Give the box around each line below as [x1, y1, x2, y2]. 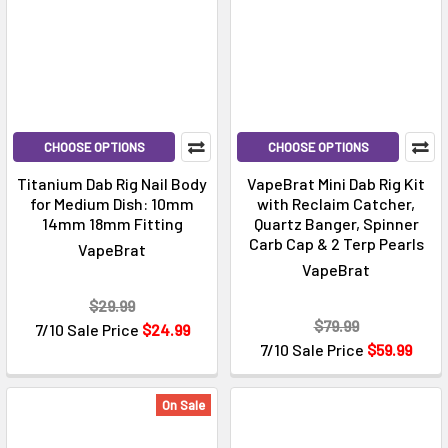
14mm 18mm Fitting [41, 214, 183, 234]
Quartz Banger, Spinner [253, 214, 419, 234]
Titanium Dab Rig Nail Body [17, 174, 207, 194]
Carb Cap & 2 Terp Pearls [248, 234, 424, 254]
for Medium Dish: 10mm [30, 194, 194, 214]
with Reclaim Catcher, [257, 194, 415, 214]
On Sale [162, 397, 205, 414]
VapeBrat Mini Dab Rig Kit [247, 174, 425, 194]
